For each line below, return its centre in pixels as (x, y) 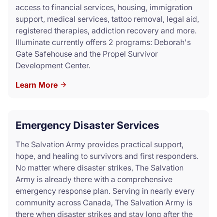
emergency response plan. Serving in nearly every (105, 191)
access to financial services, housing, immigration (104, 7)
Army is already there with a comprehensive (94, 179)
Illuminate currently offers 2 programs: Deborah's (103, 42)
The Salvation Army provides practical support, (100, 144)
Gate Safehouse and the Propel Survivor (87, 54)
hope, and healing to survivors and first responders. (107, 156)
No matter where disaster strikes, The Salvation (100, 167)
